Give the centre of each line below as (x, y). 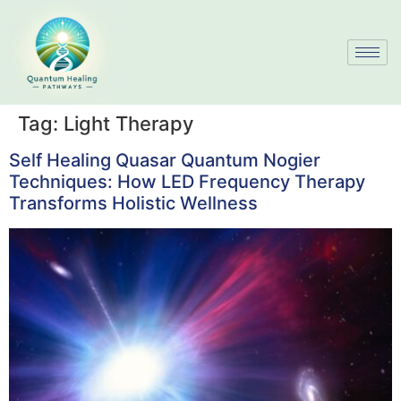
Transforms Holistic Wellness (133, 204)
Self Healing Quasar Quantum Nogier (165, 161)
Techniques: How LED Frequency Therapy (187, 182)
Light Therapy (128, 124)
